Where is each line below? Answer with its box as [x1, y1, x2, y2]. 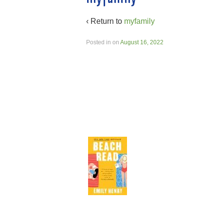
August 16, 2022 [120, 39, 163, 46]
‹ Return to [86, 17, 124, 26]
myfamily [124, 17, 155, 26]
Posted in [86, 39, 112, 46]
